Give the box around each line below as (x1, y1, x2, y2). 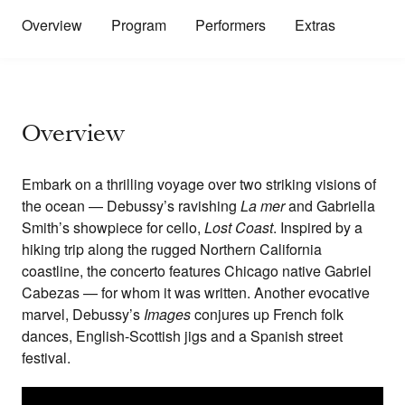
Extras (295, 14, 335, 36)
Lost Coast (204, 217, 273, 239)
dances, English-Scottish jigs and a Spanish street (22, 325, 343, 347)
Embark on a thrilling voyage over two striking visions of (22, 174, 376, 195)
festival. (22, 347, 71, 369)
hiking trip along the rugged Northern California (22, 239, 322, 260)
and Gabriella (285, 195, 375, 217)
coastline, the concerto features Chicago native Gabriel (22, 260, 372, 282)
